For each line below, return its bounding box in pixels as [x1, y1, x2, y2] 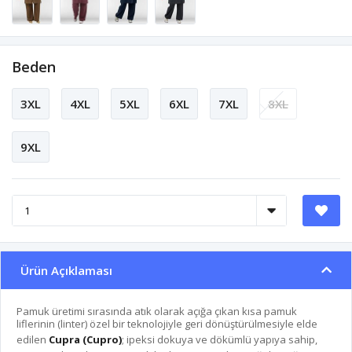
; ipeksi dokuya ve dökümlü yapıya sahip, [122, 332, 317, 347]
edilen [16, 332, 49, 347]
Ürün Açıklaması [20, 262, 112, 279]
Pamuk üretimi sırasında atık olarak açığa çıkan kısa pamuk [16, 304, 297, 319]
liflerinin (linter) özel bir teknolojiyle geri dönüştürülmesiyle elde [16, 317, 317, 332]
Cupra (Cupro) [49, 332, 122, 347]
